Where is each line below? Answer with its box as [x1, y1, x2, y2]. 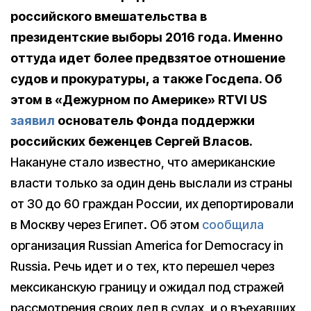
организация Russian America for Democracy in [10, 238, 283, 253]
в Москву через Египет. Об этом [10, 217, 202, 232]
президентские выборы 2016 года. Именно [10, 30, 283, 44]
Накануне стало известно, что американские [10, 155, 275, 169]
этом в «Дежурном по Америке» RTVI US [10, 92, 267, 107]
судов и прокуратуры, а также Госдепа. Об [10, 72, 282, 86]
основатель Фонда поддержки [55, 113, 255, 128]
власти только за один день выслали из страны [10, 176, 292, 190]
